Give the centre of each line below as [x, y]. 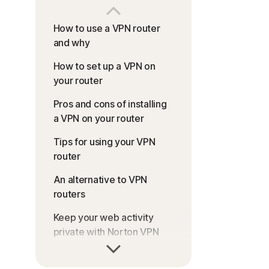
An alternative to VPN [100, 180]
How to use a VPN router [107, 29]
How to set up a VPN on [104, 66]
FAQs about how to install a [112, 255]
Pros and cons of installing [110, 104]
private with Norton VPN [106, 232]
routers [69, 194]
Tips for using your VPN [104, 142]
